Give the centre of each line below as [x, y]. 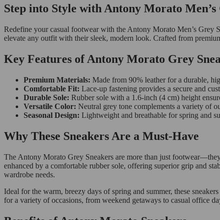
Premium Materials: [57, 80]
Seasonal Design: [52, 115]
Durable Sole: [46, 98]
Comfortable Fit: [52, 89]
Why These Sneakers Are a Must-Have [101, 136]
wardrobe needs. [29, 174]
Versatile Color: [50, 107]
